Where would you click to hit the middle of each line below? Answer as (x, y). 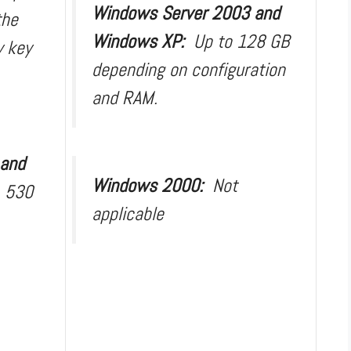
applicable (128, 213)
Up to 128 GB (241, 41)
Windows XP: (143, 41)
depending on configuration (188, 69)
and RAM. (125, 97)
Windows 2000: (152, 185)
